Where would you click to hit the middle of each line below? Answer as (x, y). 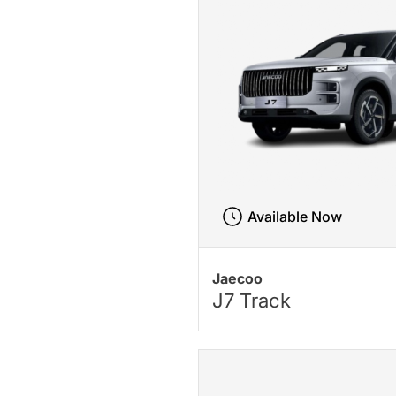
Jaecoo (238, 278)
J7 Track (252, 300)
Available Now (294, 217)
